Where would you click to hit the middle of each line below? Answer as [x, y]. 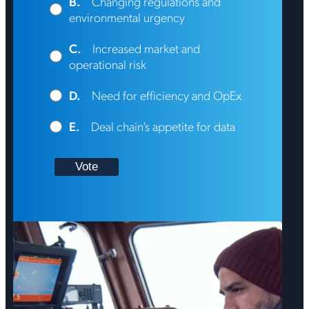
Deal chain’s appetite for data [163, 126]
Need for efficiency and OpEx [167, 95]
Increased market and [147, 48]
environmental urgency [127, 17]
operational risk [108, 64]
